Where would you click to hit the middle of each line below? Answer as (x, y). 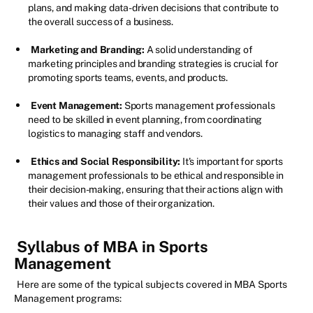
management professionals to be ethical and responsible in (156, 176)
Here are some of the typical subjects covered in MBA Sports (152, 285)
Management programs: (68, 299)
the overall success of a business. (101, 22)
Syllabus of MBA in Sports (112, 247)
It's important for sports (232, 162)
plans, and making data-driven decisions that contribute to (153, 8)
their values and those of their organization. (122, 204)
